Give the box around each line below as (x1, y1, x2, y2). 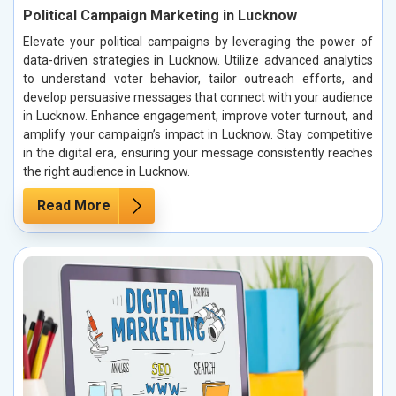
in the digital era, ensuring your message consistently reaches (23, 145, 373, 160)
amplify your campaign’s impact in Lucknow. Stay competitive (23, 126, 373, 141)
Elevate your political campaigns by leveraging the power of (23, 34, 373, 49)
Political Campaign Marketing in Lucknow (23, 6, 297, 24)
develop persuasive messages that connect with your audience (23, 89, 373, 104)
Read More (37, 196, 110, 214)
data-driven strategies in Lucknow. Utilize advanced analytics (23, 52, 373, 67)
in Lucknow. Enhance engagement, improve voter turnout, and (23, 108, 373, 123)
